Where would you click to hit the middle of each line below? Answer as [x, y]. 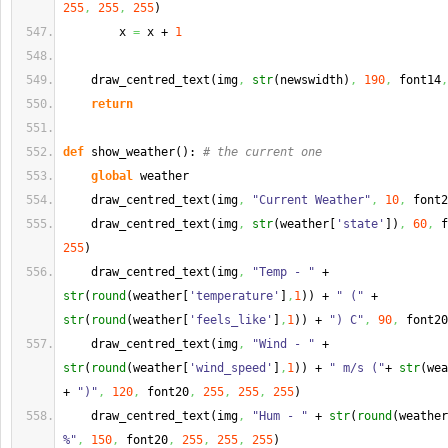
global [112, 176]
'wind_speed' [231, 368]
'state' [360, 224]
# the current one [262, 152]
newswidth [311, 80]
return [112, 104]
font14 [416, 80]
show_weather [129, 152]
